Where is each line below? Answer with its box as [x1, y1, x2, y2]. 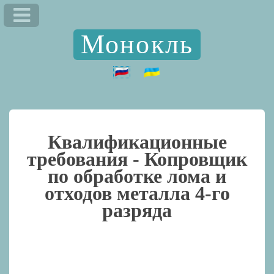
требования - [27, 147, 144, 170]
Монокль [80, 29, 194, 59]
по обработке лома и [48, 165, 226, 187]
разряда [102, 199, 172, 221]
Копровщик [144, 147, 247, 170]
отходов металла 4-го [44, 182, 230, 204]
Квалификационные [47, 130, 227, 153]
